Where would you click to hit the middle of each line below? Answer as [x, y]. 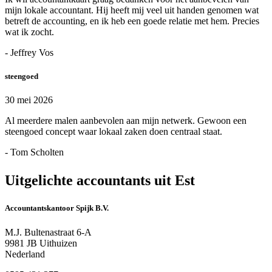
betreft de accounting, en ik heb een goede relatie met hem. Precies [132, 21]
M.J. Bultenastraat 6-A [48, 232]
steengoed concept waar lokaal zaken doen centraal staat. [114, 132]
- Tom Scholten [34, 152]
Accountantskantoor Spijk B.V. [57, 208]
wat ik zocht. [29, 32]
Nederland [25, 254]
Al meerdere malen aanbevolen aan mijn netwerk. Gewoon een [126, 121]
